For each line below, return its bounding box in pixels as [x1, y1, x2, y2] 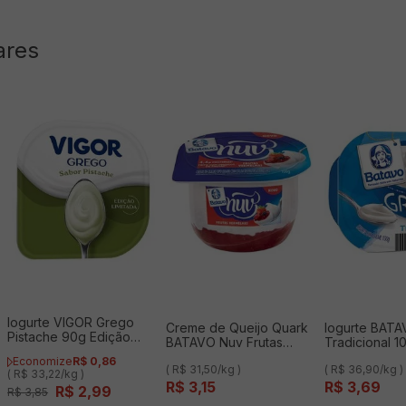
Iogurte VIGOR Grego [7, 314, 135, 331]
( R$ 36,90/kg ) [324, 362, 404, 376]
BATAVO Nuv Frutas [166, 333, 284, 350]
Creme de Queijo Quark [166, 319, 309, 335]
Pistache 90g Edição [7, 329, 131, 345]
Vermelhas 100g [166, 348, 262, 364]
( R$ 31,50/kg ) [166, 362, 242, 376]
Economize [13, 354, 73, 369]
